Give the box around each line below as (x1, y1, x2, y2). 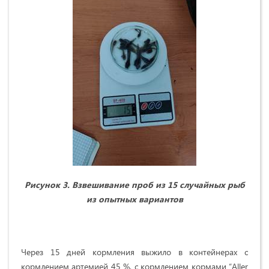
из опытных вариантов (86, 193, 183, 205)
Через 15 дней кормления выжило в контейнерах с (21, 246, 248, 258)
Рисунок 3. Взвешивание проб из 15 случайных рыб (24, 178, 245, 190)
